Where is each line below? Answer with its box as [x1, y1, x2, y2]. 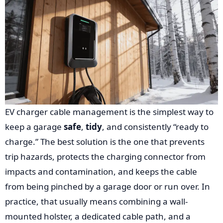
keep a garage [5, 120, 64, 132]
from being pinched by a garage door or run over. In [5, 180, 210, 192]
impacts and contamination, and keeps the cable [5, 165, 197, 177]
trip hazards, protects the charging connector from [5, 150, 206, 162]
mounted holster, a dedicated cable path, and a [5, 210, 191, 222]
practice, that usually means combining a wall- [5, 195, 188, 207]
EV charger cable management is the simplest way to [5, 106, 214, 117]
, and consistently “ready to [102, 120, 209, 132]
